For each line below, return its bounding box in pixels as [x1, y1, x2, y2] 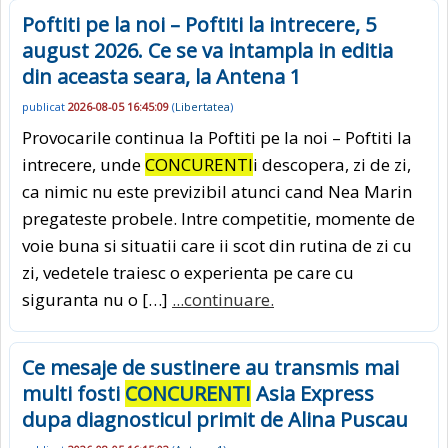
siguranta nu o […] [22, 287, 172, 311]
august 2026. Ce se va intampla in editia [22, 37, 393, 65]
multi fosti [22, 379, 125, 407]
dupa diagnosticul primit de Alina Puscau [22, 405, 408, 433]
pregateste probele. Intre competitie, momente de [22, 206, 415, 230]
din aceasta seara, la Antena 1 [22, 63, 301, 91]
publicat [22, 99, 68, 115]
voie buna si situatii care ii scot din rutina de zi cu [22, 233, 412, 257]
